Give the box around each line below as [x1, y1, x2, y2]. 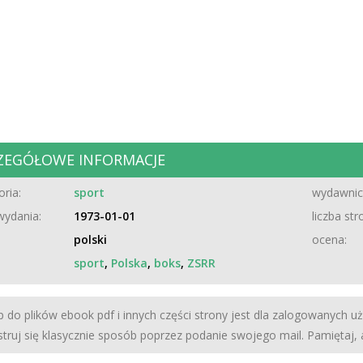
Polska [111, 254, 148, 271]
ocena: [312, 231, 348, 247]
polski [74, 231, 108, 247]
